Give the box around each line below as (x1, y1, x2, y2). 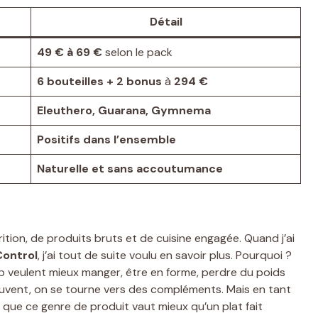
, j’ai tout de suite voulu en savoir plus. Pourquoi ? (38, 247, 292, 263)
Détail (149, 13, 182, 29)
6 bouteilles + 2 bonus (37, 73, 162, 89)
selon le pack (102, 44, 172, 60)
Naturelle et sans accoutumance (37, 160, 223, 176)
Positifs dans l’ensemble (37, 131, 176, 147)
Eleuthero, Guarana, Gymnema (37, 102, 211, 118)
